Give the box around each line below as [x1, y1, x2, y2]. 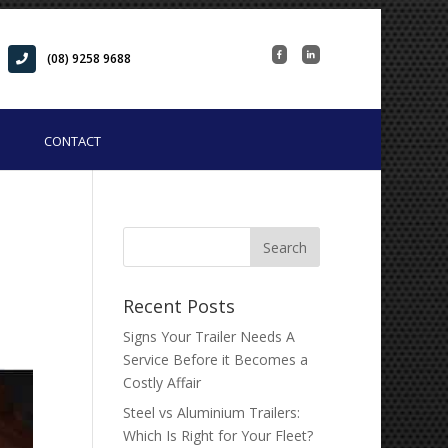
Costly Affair [123, 373, 202, 392]
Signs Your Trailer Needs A [123, 327, 296, 346]
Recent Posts [123, 294, 236, 318]
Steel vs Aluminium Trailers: [123, 403, 301, 422]
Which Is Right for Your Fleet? [123, 426, 314, 445]
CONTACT [43, 132, 101, 150]
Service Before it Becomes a [123, 350, 309, 369]
